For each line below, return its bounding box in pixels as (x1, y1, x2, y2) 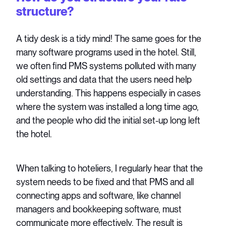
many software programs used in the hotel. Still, (16, 46, 197, 58)
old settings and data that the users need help (16, 74, 192, 85)
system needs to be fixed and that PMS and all (16, 177, 194, 188)
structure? (16, 4, 74, 19)
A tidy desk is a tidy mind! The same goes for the (16, 33, 202, 44)
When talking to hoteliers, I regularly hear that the (16, 163, 203, 174)
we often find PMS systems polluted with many (16, 60, 197, 71)
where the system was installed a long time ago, (16, 101, 199, 112)
